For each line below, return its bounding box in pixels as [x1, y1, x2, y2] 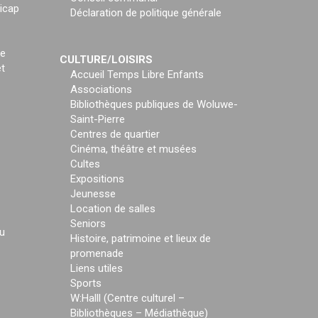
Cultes [70, 158, 100, 170]
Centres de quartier [70, 128, 160, 141]
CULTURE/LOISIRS [59, 53, 153, 66]
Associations [70, 83, 132, 96]
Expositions [70, 172, 124, 185]
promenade [70, 247, 124, 260]
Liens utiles [70, 262, 123, 275]
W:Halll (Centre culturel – [70, 292, 185, 305]
